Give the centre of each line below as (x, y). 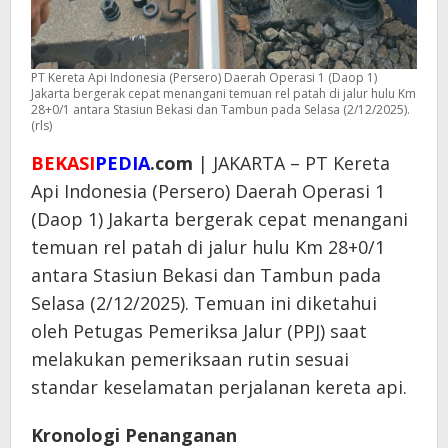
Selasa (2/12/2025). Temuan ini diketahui (204, 302)
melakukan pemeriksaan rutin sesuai (190, 358)
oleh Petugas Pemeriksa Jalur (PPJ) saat (199, 330)
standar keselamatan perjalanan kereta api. (219, 386)
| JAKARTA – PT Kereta (291, 162)
